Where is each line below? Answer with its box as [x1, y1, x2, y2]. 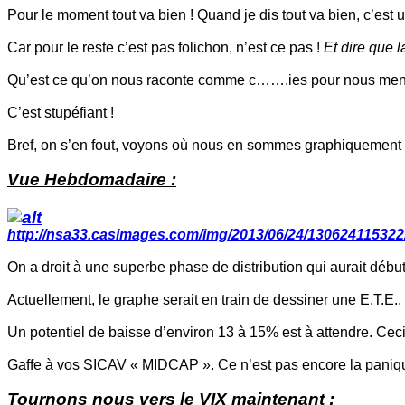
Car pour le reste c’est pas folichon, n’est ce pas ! [7, 40, 324, 56]
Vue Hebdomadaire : [7, 170, 176, 190]
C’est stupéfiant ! [7, 105, 114, 121]
